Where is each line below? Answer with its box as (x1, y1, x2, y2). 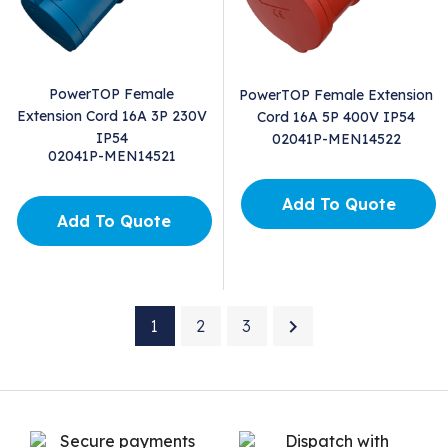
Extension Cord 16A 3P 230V (16, 107, 207, 126)
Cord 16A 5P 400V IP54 (257, 108, 415, 127)
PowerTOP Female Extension (239, 86, 433, 105)
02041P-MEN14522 (271, 130, 401, 149)
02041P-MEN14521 (47, 147, 176, 166)
